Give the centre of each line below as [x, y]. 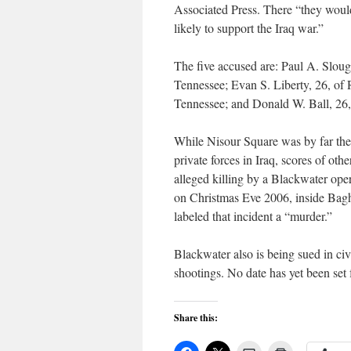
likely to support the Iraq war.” [249, 28]
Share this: [196, 318]
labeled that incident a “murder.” [253, 216]
